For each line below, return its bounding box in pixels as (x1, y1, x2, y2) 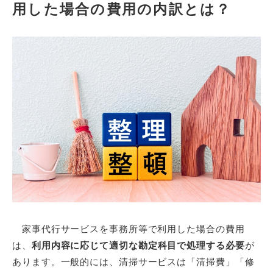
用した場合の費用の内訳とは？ (12, 2, 232, 18)
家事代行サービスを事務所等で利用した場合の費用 (12, 224, 245, 235)
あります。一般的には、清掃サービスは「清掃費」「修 (12, 257, 255, 268)
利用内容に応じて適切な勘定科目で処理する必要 (31, 240, 245, 251)
